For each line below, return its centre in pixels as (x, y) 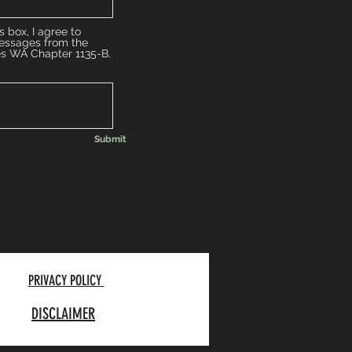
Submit (110, 139)
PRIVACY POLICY (66, 280)
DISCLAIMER (63, 313)
